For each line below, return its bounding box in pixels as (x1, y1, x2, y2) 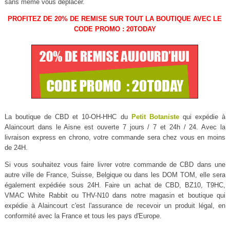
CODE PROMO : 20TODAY (73, 25, 156, 33)
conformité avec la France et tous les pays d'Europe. (4, 212, 162, 220)
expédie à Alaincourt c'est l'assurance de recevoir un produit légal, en (4, 202, 226, 210)
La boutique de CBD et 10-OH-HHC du (4, 113, 131, 121)
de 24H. (4, 144, 28, 152)
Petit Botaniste (131, 113, 179, 121)
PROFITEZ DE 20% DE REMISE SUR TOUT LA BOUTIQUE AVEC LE (8, 14, 222, 23)
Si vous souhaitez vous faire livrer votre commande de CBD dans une (4, 161, 226, 169)
